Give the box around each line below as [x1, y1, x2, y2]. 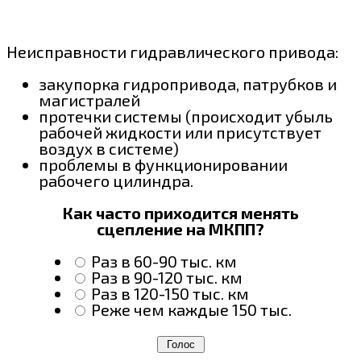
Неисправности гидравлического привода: [6, 41, 338, 61]
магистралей [39, 89, 140, 110]
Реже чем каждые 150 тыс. [91, 299, 292, 319]
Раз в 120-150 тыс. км [91, 283, 249, 303]
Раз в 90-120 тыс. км [91, 267, 243, 287]
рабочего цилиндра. [39, 170, 193, 190]
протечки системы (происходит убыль [39, 106, 333, 126]
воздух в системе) [39, 138, 179, 158]
